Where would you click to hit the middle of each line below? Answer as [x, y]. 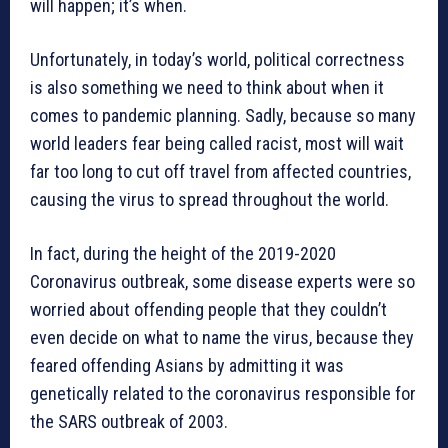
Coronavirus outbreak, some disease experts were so [222, 282]
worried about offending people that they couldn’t [208, 310]
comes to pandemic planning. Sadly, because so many [223, 116]
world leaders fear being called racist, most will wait [217, 144]
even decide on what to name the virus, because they [222, 338]
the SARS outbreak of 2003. [129, 422]
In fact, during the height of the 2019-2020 [183, 254]
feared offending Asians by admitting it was [187, 366]
